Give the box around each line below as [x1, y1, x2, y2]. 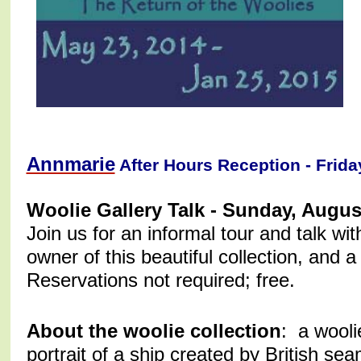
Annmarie [26, 153, 115, 176]
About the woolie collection [26, 320, 281, 342]
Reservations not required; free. [26, 269, 295, 292]
